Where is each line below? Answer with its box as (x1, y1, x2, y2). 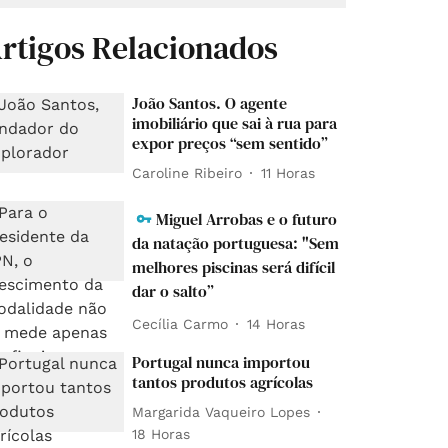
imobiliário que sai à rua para (132, 112, 338, 135)
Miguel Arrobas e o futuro (156, 208, 338, 231)
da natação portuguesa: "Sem (132, 232, 340, 255)
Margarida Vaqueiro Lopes (132, 403, 311, 420)
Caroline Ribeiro (132, 164, 243, 181)
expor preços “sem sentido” (132, 132, 329, 155)
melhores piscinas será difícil (132, 256, 336, 279)
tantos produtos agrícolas (132, 371, 314, 394)
